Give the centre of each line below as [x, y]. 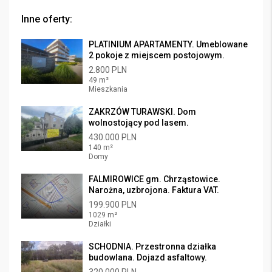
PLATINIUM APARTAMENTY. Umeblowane [168, 44]
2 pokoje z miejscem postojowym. [157, 55]
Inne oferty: [47, 19]
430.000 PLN [113, 137]
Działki [100, 224]
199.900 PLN [113, 205]
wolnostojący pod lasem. [139, 123]
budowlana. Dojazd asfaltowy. [148, 257]
